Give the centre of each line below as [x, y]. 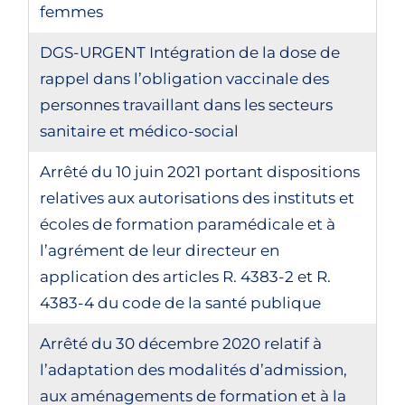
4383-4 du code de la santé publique [181, 303]
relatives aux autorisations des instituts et [198, 198]
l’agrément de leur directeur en [160, 250]
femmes [72, 12]
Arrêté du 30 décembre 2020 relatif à [181, 344]
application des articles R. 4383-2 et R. [186, 277]
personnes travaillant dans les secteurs [187, 105]
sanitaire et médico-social [140, 131]
